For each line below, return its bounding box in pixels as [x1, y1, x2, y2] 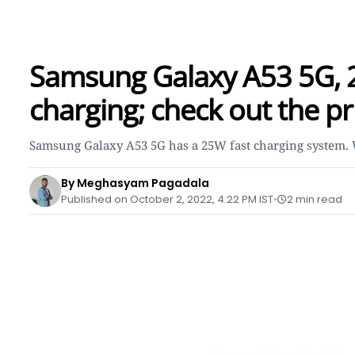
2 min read [287, 192, 342, 207]
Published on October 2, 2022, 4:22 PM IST [61, 192, 273, 207]
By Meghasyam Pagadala [61, 175, 209, 191]
